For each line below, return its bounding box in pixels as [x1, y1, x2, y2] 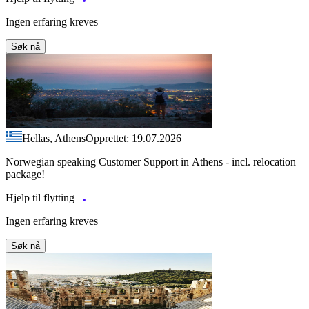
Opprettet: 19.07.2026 [86, 132, 181, 145]
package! [6, 168, 45, 181]
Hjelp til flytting [6, 192, 77, 204]
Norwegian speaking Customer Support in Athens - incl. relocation [6, 156, 296, 168]
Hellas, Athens [22, 132, 86, 145]
